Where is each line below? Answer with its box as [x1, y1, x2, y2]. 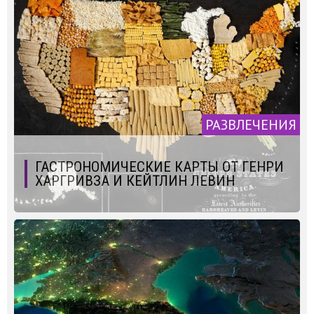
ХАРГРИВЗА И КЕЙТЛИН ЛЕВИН [35, 172, 235, 189]
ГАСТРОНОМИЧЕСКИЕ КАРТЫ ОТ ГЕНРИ [35, 158, 284, 175]
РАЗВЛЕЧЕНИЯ [205, 115, 296, 134]
